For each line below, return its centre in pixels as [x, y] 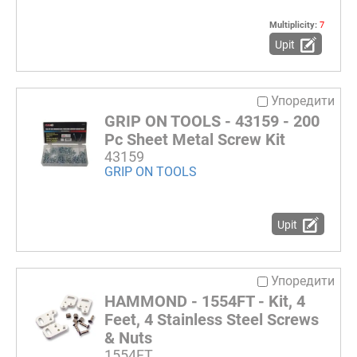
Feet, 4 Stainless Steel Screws [212, 320]
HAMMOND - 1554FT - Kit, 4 [205, 302]
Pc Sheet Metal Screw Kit [195, 140]
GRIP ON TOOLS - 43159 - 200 [212, 122]
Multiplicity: [294, 25]
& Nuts [128, 338]
